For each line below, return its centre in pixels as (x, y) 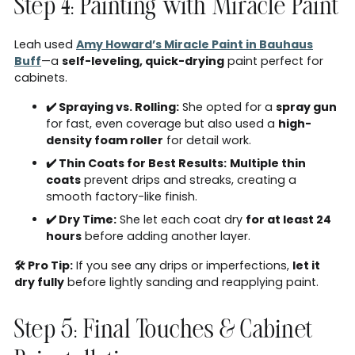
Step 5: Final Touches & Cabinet (164, 331)
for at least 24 (288, 219)
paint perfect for (274, 61)
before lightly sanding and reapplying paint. (191, 282)
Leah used (45, 44)
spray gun (306, 107)
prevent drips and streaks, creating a (189, 179)
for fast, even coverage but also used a (162, 123)
